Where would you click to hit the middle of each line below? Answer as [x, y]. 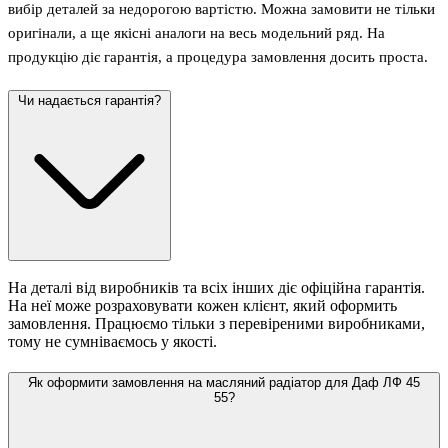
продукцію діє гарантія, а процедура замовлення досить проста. [218, 56]
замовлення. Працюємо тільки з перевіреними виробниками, [216, 324]
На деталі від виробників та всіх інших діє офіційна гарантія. [216, 288]
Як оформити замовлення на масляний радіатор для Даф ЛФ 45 [224, 383]
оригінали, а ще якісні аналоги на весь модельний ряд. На [196, 32]
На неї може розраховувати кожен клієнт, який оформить [202, 306]
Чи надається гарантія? [89, 100]
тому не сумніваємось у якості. [112, 342]
